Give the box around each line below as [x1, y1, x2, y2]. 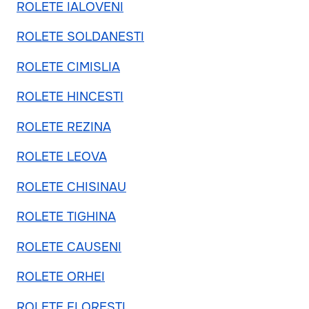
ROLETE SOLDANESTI [17, 29, 144, 45]
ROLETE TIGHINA [17, 209, 116, 225]
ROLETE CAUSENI [17, 239, 121, 255]
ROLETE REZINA [17, 119, 111, 134]
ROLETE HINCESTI [17, 89, 123, 105]
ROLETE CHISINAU [17, 179, 126, 195]
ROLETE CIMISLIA [17, 59, 120, 74]
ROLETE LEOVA [17, 149, 107, 165]
